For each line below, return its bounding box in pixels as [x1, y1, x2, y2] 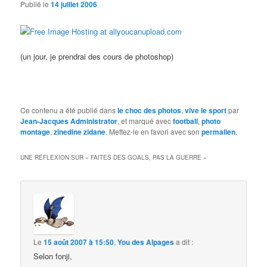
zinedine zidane [54, 126, 106, 137]
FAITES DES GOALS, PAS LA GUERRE [91, 153, 202, 162]
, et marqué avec [117, 115, 173, 126]
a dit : [176, 236, 194, 247]
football [173, 115, 198, 126]
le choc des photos [117, 104, 182, 116]
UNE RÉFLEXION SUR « [20, 153, 91, 162]
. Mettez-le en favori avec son [105, 126, 202, 136]
